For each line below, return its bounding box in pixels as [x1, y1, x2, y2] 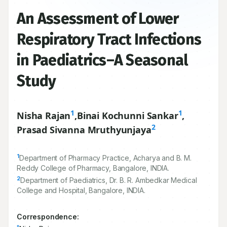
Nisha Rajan [17, 109, 71, 122]
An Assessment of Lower [17, 10, 179, 28]
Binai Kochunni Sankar [77, 109, 178, 122]
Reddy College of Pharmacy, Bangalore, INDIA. [17, 164, 169, 172]
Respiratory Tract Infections [17, 30, 201, 49]
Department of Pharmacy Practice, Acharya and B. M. [19, 154, 192, 162]
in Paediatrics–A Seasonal [17, 51, 188, 69]
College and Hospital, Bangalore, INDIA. [17, 186, 145, 195]
